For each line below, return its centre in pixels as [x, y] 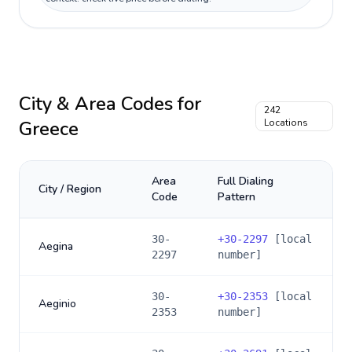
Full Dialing [246, 181]
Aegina [56, 246]
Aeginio [57, 304]
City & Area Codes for [110, 104]
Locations [286, 123]
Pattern [236, 197]
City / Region [70, 189]
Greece [49, 129]
